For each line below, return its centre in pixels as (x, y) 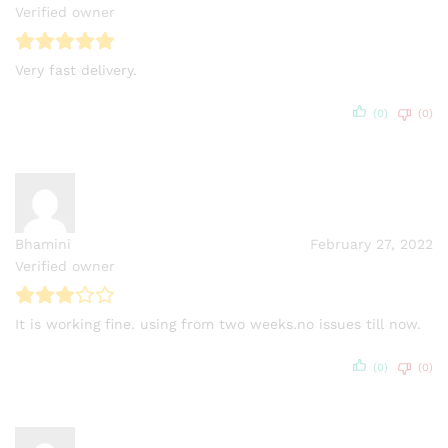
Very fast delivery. (76, 70)
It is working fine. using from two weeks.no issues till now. (218, 323)
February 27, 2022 (371, 243)
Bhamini (43, 243)
